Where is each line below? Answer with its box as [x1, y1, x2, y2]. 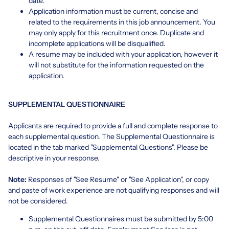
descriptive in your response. [8, 153, 100, 163]
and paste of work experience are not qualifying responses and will [8, 185, 219, 195]
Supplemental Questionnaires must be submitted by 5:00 [29, 214, 213, 223]
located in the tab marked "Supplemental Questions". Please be [8, 142, 208, 152]
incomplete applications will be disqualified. [29, 38, 166, 48]
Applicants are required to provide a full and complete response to [8, 121, 218, 130]
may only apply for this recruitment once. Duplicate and [29, 28, 204, 37]
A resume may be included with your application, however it [29, 49, 218, 59]
